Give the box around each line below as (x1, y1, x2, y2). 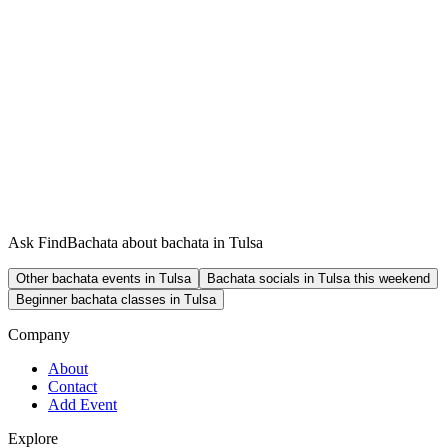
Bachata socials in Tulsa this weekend (207, 271, 430, 287)
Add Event (48, 396, 117, 414)
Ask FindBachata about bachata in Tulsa (8, 234, 263, 252)
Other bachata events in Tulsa (16, 271, 191, 287)
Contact (48, 378, 97, 396)
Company (8, 326, 70, 344)
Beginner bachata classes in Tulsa (16, 292, 216, 308)
